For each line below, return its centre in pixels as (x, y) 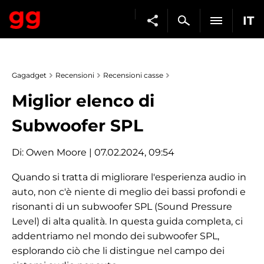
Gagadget (29, 75)
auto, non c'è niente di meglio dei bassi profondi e (129, 192)
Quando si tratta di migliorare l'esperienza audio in (129, 177)
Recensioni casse (133, 75)
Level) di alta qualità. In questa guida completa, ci (127, 221)
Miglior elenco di (83, 101)
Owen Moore (56, 152)
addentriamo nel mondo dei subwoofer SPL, (115, 236)
